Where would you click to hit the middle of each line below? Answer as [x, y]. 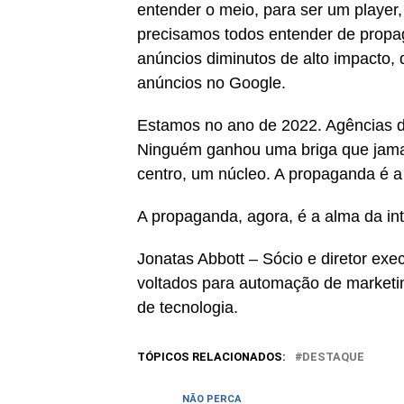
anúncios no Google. [211, 83]
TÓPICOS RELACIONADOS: [211, 357]
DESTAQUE [333, 357]
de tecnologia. [188, 308]
